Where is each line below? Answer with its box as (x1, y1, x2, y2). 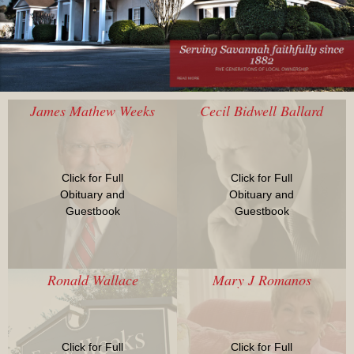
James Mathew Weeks (30, 101, 155, 121)
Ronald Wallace (47, 270, 138, 290)
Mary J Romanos (212, 270, 311, 290)
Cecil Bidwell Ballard (200, 101, 323, 121)
